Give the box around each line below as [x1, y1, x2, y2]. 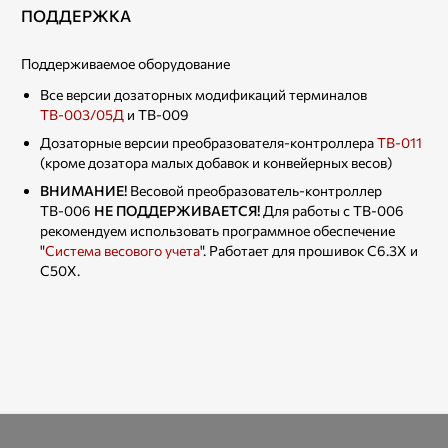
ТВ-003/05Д [40, 105, 124, 123]
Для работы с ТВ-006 [263, 201, 404, 219]
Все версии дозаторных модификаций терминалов [40, 85, 367, 103]
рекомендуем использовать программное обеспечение [40, 221, 395, 239]
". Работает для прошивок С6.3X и [200, 241, 418, 259]
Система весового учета [45, 241, 200, 259]
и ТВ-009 [124, 105, 189, 123]
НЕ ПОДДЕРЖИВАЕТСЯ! [94, 201, 263, 219]
